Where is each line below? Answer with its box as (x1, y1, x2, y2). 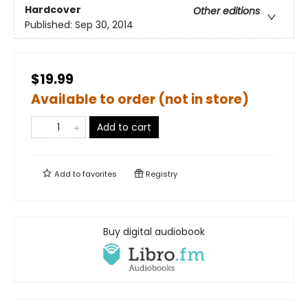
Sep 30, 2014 (75, 18, 133, 32)
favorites (82, 168, 117, 179)
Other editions (193, 4, 260, 19)
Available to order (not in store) (31, 90, 249, 109)
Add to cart (97, 120, 151, 134)
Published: (25, 18, 75, 32)
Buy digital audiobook (103, 225, 205, 239)
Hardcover (25, 3, 81, 17)
